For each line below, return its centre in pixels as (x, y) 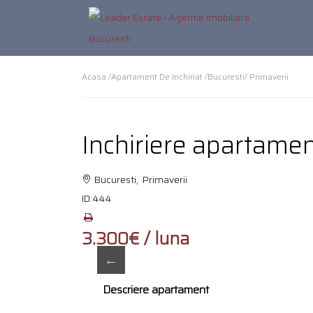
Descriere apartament (156, 290)
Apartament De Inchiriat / (159, 77)
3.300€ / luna (136, 239)
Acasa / (96, 77)
